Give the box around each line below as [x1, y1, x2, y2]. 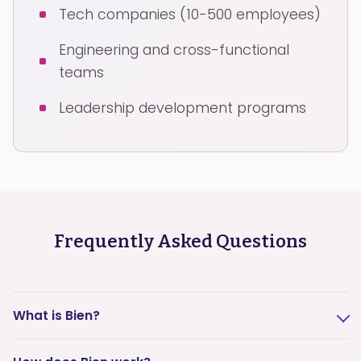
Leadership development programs [59, 98, 306, 118]
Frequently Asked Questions [54, 230, 307, 252]
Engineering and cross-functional [59, 39, 289, 60]
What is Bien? [13, 307, 100, 324]
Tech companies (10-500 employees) [59, 4, 321, 24]
